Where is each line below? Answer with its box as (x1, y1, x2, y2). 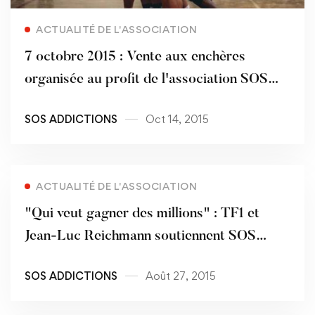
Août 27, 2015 (146, 269, 216, 283)
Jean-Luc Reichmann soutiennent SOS (25, 229, 256, 243)
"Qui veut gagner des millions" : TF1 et (25, 206, 259, 221)
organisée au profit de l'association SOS (25, 72, 268, 86)
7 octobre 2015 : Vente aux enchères (25, 49, 245, 64)
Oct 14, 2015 (146, 112, 209, 126)
